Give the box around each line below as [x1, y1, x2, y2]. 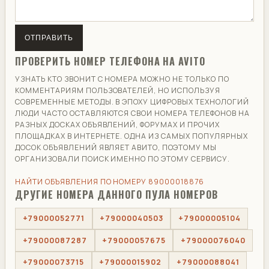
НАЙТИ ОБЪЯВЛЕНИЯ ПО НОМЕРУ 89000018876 [15, 177, 204, 187]
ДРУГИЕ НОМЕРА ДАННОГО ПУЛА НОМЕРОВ [15, 187, 219, 202]
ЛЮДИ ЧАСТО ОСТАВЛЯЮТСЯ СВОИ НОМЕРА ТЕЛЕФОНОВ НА [15, 108, 250, 119]
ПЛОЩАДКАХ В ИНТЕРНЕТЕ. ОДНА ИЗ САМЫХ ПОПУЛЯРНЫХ [15, 131, 248, 142]
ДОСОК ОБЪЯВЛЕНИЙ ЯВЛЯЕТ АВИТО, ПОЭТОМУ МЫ [15, 142, 217, 153]
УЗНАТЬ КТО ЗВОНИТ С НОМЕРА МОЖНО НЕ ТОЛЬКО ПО [15, 74, 229, 85]
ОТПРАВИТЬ [25, 34, 73, 43]
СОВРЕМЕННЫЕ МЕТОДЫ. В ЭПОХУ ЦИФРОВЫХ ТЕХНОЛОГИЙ [15, 97, 249, 107]
